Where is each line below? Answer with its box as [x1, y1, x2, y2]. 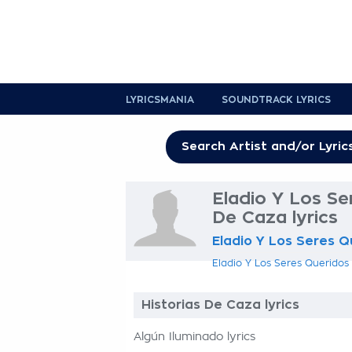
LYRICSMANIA [126, 95, 194, 104]
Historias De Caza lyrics [141, 299, 299, 311]
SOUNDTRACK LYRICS [222, 95, 331, 104]
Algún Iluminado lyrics [134, 332, 255, 343]
